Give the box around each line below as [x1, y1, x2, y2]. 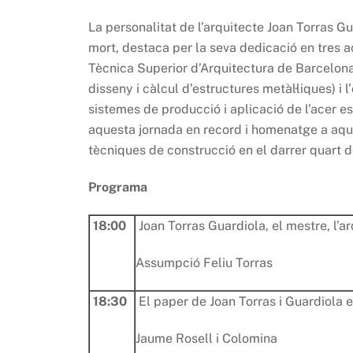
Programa [88, 179, 147, 195]
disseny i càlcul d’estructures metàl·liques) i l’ [88, 81, 351, 97]
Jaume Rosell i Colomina [136, 330, 277, 346]
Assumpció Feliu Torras [136, 255, 273, 270]
